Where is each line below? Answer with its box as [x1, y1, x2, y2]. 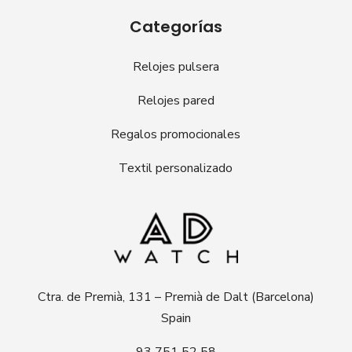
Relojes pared [137, 92, 214, 110]
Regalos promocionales [111, 126, 241, 144]
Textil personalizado [119, 159, 233, 178]
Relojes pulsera [132, 58, 219, 76]
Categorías [129, 16, 222, 38]
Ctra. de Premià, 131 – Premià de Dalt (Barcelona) [37, 288, 314, 306]
